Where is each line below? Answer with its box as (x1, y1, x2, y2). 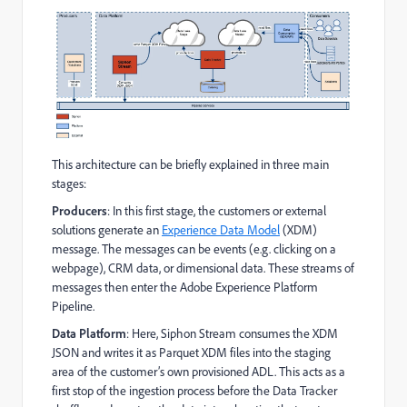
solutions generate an (52, 222, 162, 239)
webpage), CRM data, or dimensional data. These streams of (52, 260, 354, 277)
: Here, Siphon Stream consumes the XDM (126, 325, 338, 342)
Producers (52, 203, 107, 219)
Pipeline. (52, 298, 94, 315)
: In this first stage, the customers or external (107, 203, 326, 220)
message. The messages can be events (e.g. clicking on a (52, 241, 336, 258)
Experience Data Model (162, 222, 280, 239)
